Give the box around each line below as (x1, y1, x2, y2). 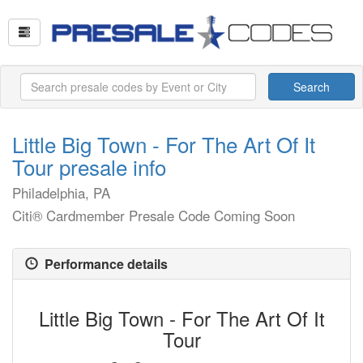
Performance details (38, 254, 168, 273)
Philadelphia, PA (12, 183, 110, 203)
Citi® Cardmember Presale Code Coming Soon (12, 206, 295, 225)
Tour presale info (12, 152, 166, 181)
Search (293, 79, 330, 95)
